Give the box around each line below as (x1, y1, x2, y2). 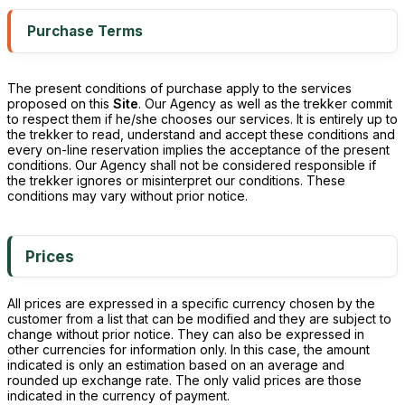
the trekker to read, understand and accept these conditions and (7, 127, 395, 142)
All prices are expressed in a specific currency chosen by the (7, 296, 375, 311)
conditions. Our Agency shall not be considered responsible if (7, 157, 376, 173)
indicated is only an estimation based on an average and (7, 357, 344, 372)
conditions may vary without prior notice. (7, 188, 248, 203)
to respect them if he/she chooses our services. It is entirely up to (7, 111, 398, 127)
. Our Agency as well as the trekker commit (138, 96, 392, 111)
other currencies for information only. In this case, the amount (7, 342, 370, 357)
